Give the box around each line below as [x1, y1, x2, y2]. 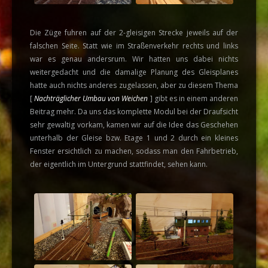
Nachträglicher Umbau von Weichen [34, 93, 148, 103]
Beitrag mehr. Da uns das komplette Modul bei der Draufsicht [30, 106, 238, 117]
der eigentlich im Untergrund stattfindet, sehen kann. [30, 159, 208, 169]
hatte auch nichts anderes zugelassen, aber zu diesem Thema [30, 80, 238, 90]
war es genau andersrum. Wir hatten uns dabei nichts [30, 54, 238, 64]
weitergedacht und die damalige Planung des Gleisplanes [30, 67, 238, 77]
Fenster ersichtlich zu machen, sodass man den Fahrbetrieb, [30, 146, 238, 156]
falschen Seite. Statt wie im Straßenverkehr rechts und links [30, 41, 238, 51]
